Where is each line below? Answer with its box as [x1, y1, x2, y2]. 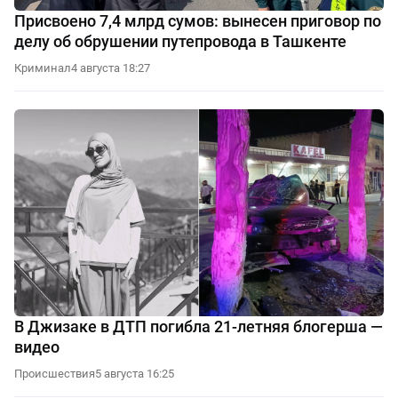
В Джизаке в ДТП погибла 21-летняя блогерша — [14, 317, 383, 337]
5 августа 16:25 [95, 367, 174, 381]
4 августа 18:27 [71, 60, 150, 75]
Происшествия [14, 367, 95, 381]
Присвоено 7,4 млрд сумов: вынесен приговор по [14, 11, 381, 30]
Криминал [14, 60, 71, 75]
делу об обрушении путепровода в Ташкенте [14, 31, 346, 51]
